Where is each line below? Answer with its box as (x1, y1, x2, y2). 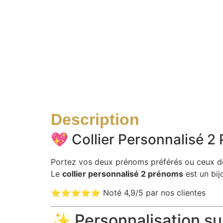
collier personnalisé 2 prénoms (62, 168, 183, 179)
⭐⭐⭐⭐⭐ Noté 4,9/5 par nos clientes (51, 188, 206, 198)
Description (51, 110, 139, 128)
